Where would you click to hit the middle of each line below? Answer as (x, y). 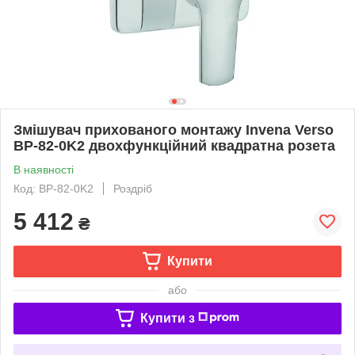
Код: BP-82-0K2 (53, 188)
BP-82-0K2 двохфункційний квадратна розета (174, 145)
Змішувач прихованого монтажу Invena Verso (174, 130)
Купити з (167, 318)
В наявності (44, 169)
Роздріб (133, 188)
